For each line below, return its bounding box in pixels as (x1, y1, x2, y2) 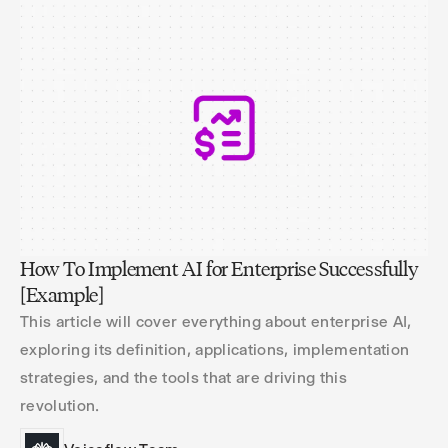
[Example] (20, 283, 104, 307)
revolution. (20, 396, 100, 415)
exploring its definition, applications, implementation (20, 340, 410, 359)
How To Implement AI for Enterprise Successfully (20, 257, 419, 281)
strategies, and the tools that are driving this (20, 368, 348, 387)
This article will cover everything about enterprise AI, (20, 312, 412, 331)
